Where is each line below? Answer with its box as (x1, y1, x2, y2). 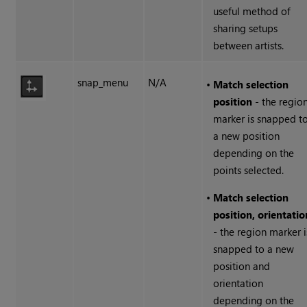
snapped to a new (213, 242, 295, 256)
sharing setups (213, 21, 278, 36)
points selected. (213, 163, 284, 177)
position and (213, 259, 271, 273)
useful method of (213, 4, 291, 19)
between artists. (213, 38, 284, 53)
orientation (213, 276, 264, 291)
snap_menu (77, 75, 129, 90)
